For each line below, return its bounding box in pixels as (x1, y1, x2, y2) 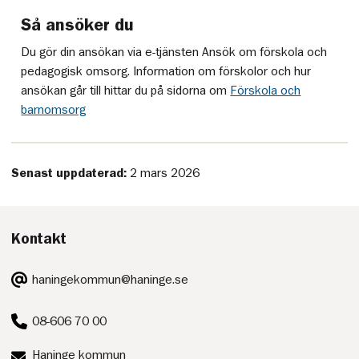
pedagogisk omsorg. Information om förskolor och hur (21, 64, 312, 78)
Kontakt (11, 231, 67, 247)
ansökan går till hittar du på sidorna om (21, 83, 231, 97)
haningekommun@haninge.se (32, 273, 189, 287)
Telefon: (11, 306, 55, 320)
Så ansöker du (21, 15, 135, 34)
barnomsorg (21, 103, 87, 116)
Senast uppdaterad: (11, 166, 131, 179)
